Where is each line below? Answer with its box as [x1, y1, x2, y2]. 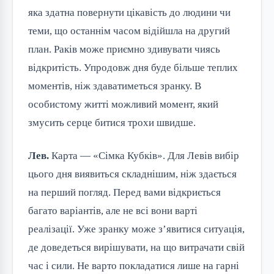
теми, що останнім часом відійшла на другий [28, 24, 230, 37]
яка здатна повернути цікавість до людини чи [28, 6, 231, 18]
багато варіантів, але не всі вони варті [28, 204, 198, 217]
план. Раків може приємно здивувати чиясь [28, 43, 220, 55]
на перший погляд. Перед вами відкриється [28, 186, 221, 198]
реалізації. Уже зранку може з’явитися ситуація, [28, 223, 245, 235]
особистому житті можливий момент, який [28, 98, 218, 110]
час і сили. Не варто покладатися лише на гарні [28, 259, 239, 272]
